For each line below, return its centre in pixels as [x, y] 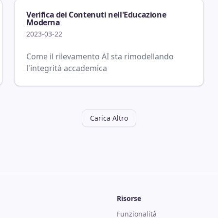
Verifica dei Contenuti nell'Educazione [96, 15]
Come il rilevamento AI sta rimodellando [100, 56]
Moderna [43, 22]
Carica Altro [109, 118]
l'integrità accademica [67, 68]
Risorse [129, 198]
